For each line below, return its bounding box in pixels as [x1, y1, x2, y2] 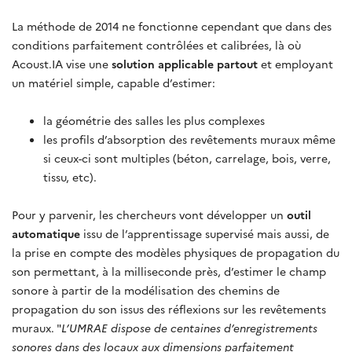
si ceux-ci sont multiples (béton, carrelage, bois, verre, [43, 149, 331, 166]
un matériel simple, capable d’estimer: [12, 74, 215, 90]
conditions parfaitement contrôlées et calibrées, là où [12, 36, 301, 53]
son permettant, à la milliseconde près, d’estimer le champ [12, 262, 326, 279]
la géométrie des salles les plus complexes [43, 112, 265, 128]
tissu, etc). [43, 168, 97, 185]
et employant [258, 55, 333, 71]
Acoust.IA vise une [12, 55, 112, 71]
